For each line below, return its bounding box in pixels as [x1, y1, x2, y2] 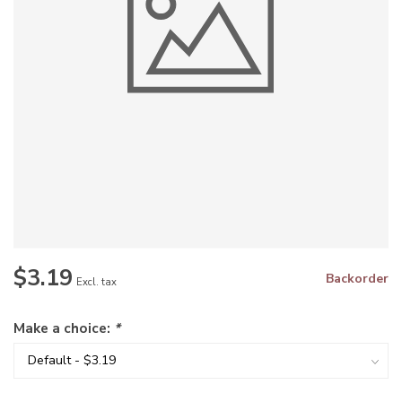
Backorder [326, 270, 389, 288]
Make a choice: [13, 319, 114, 338]
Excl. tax [76, 275, 117, 290]
